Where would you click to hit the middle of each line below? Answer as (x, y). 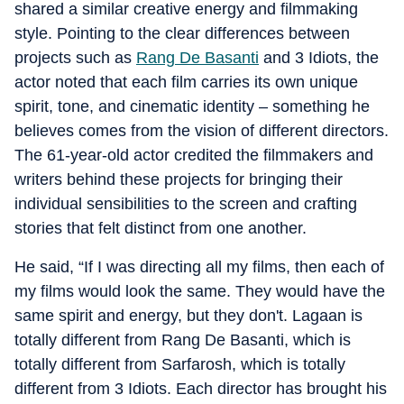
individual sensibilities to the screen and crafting (186, 204)
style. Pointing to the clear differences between (182, 33)
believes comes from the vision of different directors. (202, 131)
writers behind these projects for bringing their (179, 179)
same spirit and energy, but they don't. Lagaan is (188, 316)
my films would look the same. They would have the (200, 291)
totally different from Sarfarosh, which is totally (180, 364)
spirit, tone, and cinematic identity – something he (192, 106)
